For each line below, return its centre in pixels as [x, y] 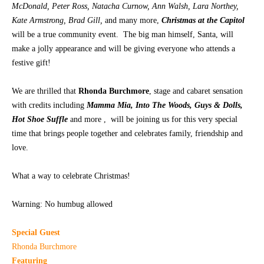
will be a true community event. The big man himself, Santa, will [123, 35]
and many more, [132, 21]
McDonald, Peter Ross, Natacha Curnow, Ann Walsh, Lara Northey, [125, 6]
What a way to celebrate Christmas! [71, 176]
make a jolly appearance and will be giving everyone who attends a [123, 49]
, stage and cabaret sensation [196, 91]
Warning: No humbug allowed [62, 204]
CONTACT [103, 24]
